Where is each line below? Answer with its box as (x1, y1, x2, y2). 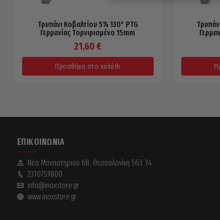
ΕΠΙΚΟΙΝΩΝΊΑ (17, 136, 64, 147)
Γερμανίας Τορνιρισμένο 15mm (40, 27, 135, 37)
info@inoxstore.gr (27, 180, 79, 190)
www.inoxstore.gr (27, 192, 77, 201)
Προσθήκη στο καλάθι (55, 61, 120, 71)
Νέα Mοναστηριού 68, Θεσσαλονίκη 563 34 (27, 158, 152, 167)
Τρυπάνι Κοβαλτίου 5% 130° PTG (37, 19, 138, 29)
